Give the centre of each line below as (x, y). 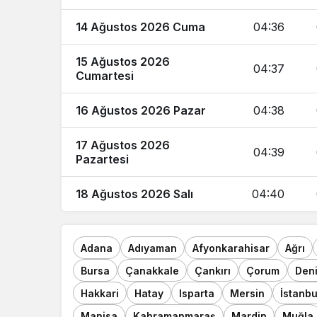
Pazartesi (102, 159)
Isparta (197, 293)
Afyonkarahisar (231, 248)
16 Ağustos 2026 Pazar (141, 110)
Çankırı (213, 270)
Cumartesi (105, 76)
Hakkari (100, 293)
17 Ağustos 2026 (123, 145)
